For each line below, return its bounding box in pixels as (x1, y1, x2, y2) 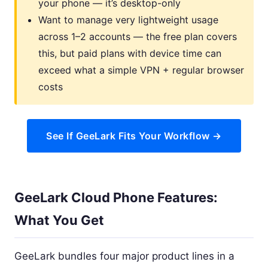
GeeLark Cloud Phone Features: (14, 189, 218, 205)
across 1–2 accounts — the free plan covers (38, 30, 237, 42)
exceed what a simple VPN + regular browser (38, 63, 244, 76)
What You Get (14, 212, 104, 228)
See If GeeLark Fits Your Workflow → (46, 129, 222, 142)
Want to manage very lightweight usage (38, 13, 218, 26)
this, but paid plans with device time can (38, 47, 221, 59)
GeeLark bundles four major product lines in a (14, 249, 234, 262)
